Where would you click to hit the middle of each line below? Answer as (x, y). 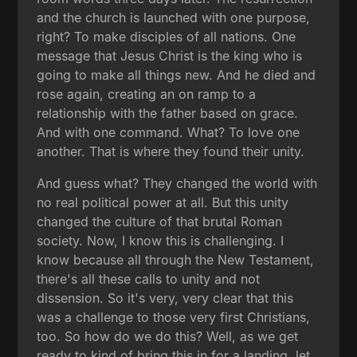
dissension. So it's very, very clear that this (165, 298)
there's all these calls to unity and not (149, 279)
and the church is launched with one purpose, (174, 17)
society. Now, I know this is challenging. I (161, 240)
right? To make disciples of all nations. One (167, 36)
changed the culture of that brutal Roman (160, 221)
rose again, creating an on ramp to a (147, 94)
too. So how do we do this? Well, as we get (168, 336)
